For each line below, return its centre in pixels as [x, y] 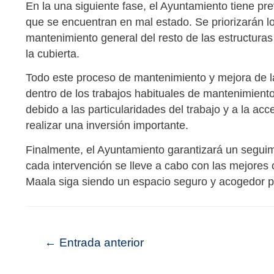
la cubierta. [54, 54]
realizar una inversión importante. [109, 126]
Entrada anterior [100, 242]
